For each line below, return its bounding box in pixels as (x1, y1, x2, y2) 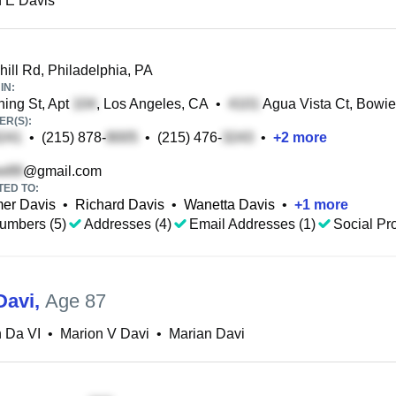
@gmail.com (23, 164, 102, 179)
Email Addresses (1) (189, 217, 316, 232)
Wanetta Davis (184, 197, 275, 212)
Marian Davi (169, 326, 245, 341)
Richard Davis (75, 197, 164, 212)
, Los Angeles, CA (96, 96, 209, 111)
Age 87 (45, 290, 106, 312)
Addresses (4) (84, 217, 171, 232)
